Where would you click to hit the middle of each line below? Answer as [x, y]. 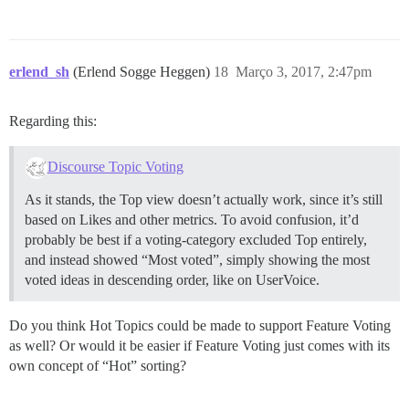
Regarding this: [53, 121]
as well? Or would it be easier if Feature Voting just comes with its [199, 346]
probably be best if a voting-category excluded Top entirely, [196, 240]
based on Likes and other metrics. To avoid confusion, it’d [192, 220]
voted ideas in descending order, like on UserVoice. [172, 280]
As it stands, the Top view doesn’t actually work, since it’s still [204, 200]
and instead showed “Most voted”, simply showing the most [197, 260]
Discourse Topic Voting [115, 167]
